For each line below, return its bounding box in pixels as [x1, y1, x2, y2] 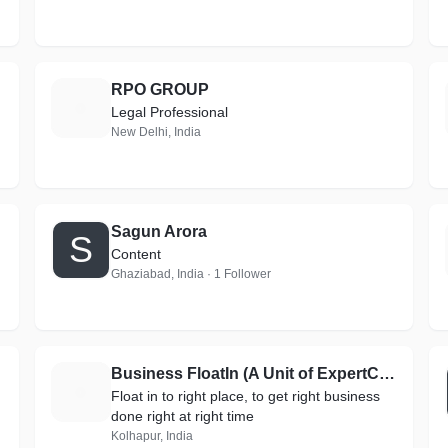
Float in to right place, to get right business [110, 388, 380, 404]
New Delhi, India [110, 125, 201, 139]
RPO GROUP [110, 81, 209, 98]
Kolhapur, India [110, 429, 193, 443]
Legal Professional [110, 104, 228, 120]
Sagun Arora [110, 223, 207, 240]
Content [110, 246, 161, 262]
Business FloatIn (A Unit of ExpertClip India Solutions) [378, 365, 395, 382]
